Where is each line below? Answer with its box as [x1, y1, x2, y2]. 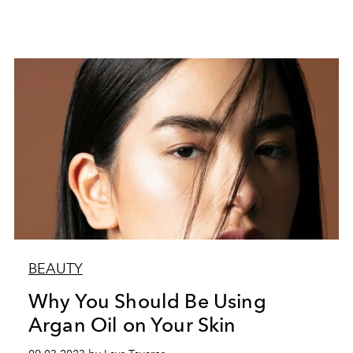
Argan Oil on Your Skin [28, 313, 236, 336]
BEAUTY [28, 260, 83, 277]
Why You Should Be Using [28, 289, 266, 313]
